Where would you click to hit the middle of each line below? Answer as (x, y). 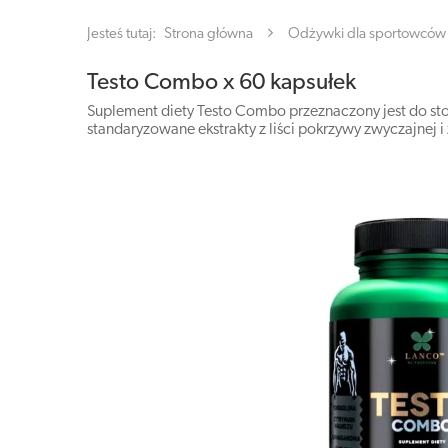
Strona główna (208, 34)
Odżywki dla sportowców (367, 34)
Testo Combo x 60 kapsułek (221, 83)
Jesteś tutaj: (123, 34)
